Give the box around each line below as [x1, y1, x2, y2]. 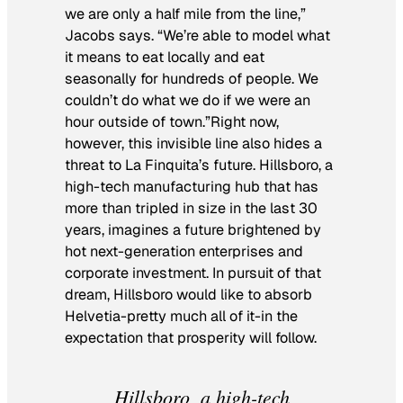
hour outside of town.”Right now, [65, 112, 279, 132]
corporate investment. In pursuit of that [65, 264, 321, 283]
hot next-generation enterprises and [65, 242, 303, 262]
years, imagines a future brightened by [65, 220, 321, 240]
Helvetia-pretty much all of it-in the [65, 307, 298, 327]
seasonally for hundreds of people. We [65, 69, 318, 89]
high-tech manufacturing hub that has [65, 177, 318, 197]
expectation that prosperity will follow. [65, 328, 317, 348]
